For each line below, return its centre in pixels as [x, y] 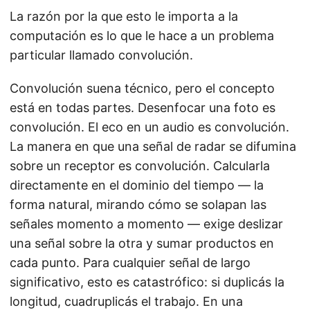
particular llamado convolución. [101, 55]
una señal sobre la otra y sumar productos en [142, 244]
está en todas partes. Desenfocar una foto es [143, 108]
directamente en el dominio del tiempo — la [137, 185]
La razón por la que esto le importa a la [124, 17]
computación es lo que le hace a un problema [142, 36]
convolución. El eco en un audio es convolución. [149, 127]
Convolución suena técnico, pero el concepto [142, 89]
